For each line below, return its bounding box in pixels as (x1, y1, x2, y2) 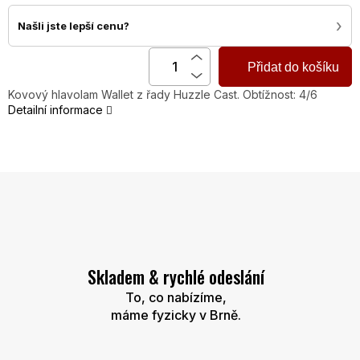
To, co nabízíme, (125, 289, 227, 306)
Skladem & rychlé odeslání (88, 264, 264, 290)
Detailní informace (8, 103, 103, 117)
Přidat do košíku (247, 60, 339, 75)
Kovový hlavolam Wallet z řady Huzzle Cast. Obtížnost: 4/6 (8, 88, 317, 102)
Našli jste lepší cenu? (18, 19, 129, 33)
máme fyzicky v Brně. (111, 307, 241, 324)
